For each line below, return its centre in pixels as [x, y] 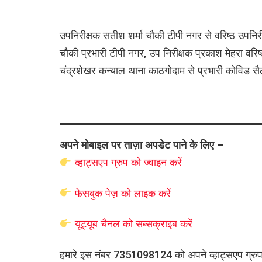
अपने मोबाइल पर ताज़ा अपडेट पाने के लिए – [142, 144]
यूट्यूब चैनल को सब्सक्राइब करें [133, 224]
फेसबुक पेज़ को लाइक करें [123, 193]
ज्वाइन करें [163, 162]
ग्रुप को [127, 162]
